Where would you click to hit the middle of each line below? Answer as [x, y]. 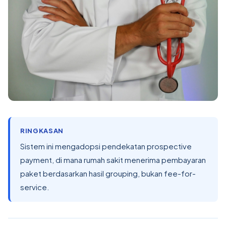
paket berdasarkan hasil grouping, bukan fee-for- [108, 173]
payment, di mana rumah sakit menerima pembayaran [113, 160]
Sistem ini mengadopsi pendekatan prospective [106, 146]
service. [35, 187]
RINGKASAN [42, 131]
